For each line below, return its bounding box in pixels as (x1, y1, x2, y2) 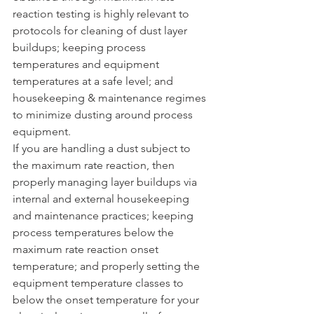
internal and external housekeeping (13, 191, 192, 205)
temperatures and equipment (13, 57, 162, 71)
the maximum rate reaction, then (13, 158, 177, 172)
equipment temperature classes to (13, 275, 186, 289)
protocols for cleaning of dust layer (13, 23, 190, 37)
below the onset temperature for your (13, 292, 202, 306)
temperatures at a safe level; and (13, 74, 176, 88)
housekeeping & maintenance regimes (13, 90, 209, 104)
